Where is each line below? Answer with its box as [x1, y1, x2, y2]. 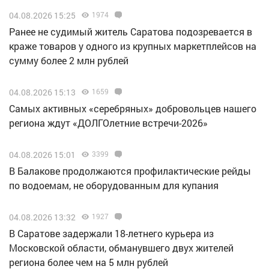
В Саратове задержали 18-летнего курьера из [9, 226, 214, 240]
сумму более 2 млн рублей [9, 53, 128, 67]
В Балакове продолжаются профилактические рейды [9, 164, 251, 177]
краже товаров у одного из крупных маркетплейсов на [9, 39, 256, 52]
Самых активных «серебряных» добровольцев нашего [9, 101, 256, 115]
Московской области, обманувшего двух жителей [9, 241, 234, 254]
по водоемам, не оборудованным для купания [9, 178, 219, 192]
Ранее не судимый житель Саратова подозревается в [9, 25, 252, 38]
